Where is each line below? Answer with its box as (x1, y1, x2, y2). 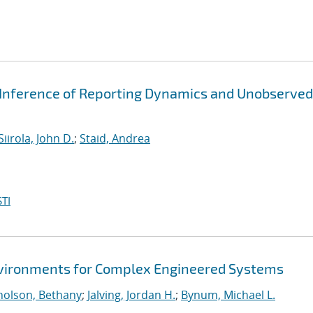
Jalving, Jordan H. (87, 287, 175, 303)
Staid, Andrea (80, 131, 150, 146)
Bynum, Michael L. (181, 287, 275, 303)
